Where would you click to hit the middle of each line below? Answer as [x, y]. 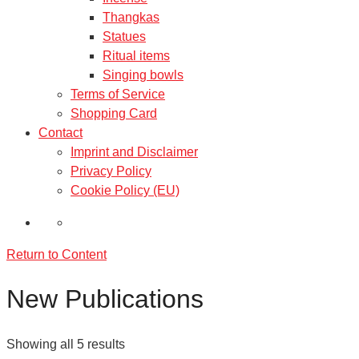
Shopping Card [114, 113]
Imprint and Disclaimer [134, 151]
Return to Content [56, 254]
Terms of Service [118, 94]
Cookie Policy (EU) [125, 190]
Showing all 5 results [66, 344]
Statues [124, 36]
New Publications [105, 299]
